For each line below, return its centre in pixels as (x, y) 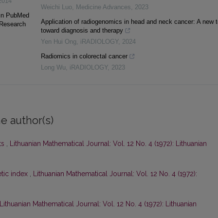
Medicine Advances (103, 7)
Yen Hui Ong (58, 42)
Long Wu (53, 68)
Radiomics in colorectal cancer (84, 56)
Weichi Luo (56, 7)
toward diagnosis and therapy (82, 31)
